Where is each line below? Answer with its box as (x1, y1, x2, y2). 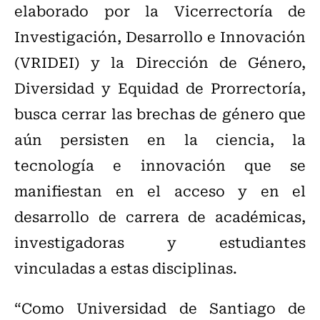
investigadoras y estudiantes (14, 231, 306, 254)
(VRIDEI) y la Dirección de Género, (14, 51, 306, 74)
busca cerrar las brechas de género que (14, 102, 306, 125)
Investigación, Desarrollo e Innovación (14, 25, 306, 48)
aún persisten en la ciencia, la (14, 128, 306, 151)
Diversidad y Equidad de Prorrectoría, (14, 76, 306, 99)
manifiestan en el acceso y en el (14, 179, 306, 202)
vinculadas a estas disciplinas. (14, 256, 237, 279)
